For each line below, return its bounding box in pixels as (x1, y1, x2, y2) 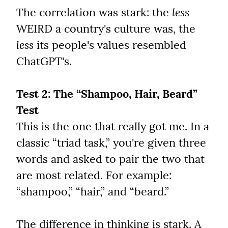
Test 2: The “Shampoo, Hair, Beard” (16, 87, 197, 101)
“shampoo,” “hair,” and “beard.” (16, 184, 169, 199)
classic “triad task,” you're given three (16, 135, 206, 150)
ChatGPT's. (16, 54, 72, 69)
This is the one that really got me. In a (16, 119, 209, 134)
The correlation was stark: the (16, 5, 172, 20)
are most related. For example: (16, 168, 172, 183)
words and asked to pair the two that (16, 152, 205, 166)
